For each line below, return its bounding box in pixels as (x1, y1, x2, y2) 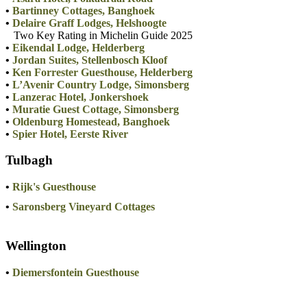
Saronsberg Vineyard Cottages (12, 201, 155, 213)
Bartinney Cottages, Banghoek (12, 4, 155, 16)
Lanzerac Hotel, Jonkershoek (12, 90, 149, 103)
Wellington (5, 238, 66, 253)
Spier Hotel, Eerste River (12, 127, 128, 140)
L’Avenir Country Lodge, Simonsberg (12, 78, 189, 90)
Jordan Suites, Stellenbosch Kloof (12, 53, 167, 66)
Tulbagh (5, 153, 53, 168)
